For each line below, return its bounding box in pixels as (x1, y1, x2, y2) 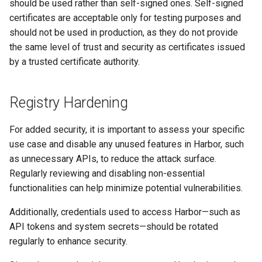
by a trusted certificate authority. (9, 56, 140, 67)
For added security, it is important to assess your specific (9, 123, 244, 135)
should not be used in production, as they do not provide (9, 26, 238, 38)
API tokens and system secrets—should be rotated (9, 220, 218, 232)
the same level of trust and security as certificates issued (9, 41, 245, 53)
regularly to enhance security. (9, 235, 127, 247)
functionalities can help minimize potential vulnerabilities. (9, 182, 243, 194)
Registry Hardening (9, 94, 128, 111)
